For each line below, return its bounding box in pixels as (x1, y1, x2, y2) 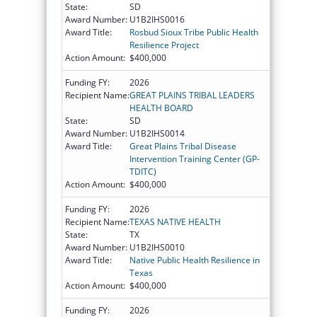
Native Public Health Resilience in (129, 253, 260, 266)
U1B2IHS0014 (129, 127, 185, 139)
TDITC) (129, 165, 156, 178)
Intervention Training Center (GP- (129, 152, 260, 165)
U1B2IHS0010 (129, 241, 185, 253)
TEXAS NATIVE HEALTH (129, 215, 221, 228)
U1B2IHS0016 (129, 13, 185, 25)
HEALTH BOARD (129, 101, 193, 114)
